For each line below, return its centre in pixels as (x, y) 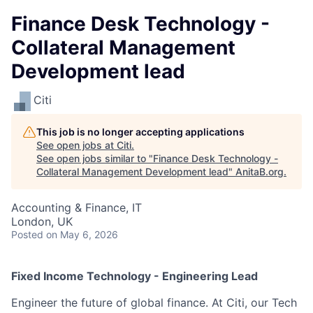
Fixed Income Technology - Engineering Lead (134, 276)
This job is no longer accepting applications (140, 132)
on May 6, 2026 (82, 234)
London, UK (42, 221)
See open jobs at (77, 145)
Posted (27, 234)
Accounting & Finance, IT (77, 208)
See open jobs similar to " (95, 158)
